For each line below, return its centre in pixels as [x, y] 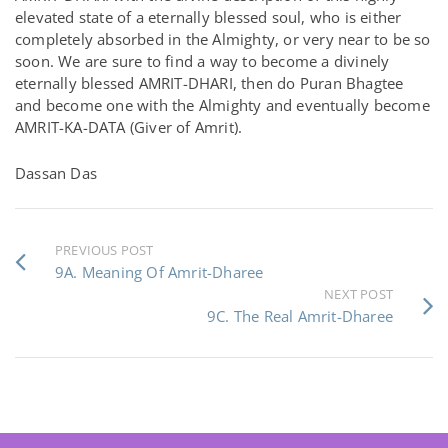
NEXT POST [358, 294]
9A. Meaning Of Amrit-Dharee [159, 272]
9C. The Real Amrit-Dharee [300, 316]
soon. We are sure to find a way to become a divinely [202, 61]
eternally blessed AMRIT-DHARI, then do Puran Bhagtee [209, 83]
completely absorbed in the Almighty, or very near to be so [223, 39]
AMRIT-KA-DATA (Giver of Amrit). [129, 127]
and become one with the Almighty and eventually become [222, 105]
